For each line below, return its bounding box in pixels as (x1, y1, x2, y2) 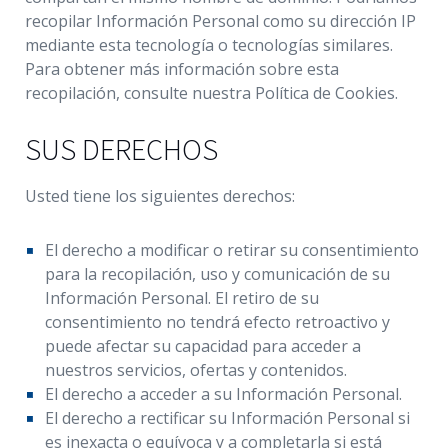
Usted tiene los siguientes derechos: (25, 185, 295, 207)
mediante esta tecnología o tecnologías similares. (25, 34, 393, 56)
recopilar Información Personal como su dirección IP (25, 10, 416, 32)
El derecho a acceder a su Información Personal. (45, 383, 402, 405)
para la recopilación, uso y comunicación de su (45, 263, 390, 285)
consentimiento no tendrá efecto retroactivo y (45, 311, 390, 333)
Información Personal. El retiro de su (45, 287, 319, 309)
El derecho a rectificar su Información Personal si (45, 407, 410, 429)
